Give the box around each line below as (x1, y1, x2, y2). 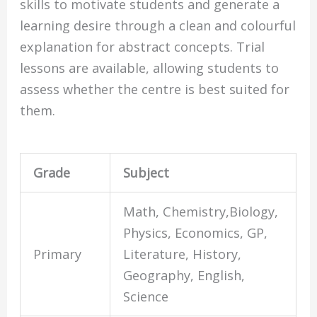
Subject (123, 164, 170, 182)
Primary (33, 246, 82, 263)
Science (123, 288, 169, 306)
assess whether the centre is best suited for (20, 80, 290, 98)
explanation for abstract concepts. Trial (20, 38, 265, 55)
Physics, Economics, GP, (123, 224, 268, 242)
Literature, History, (123, 246, 242, 263)
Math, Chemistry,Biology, (123, 203, 279, 221)
